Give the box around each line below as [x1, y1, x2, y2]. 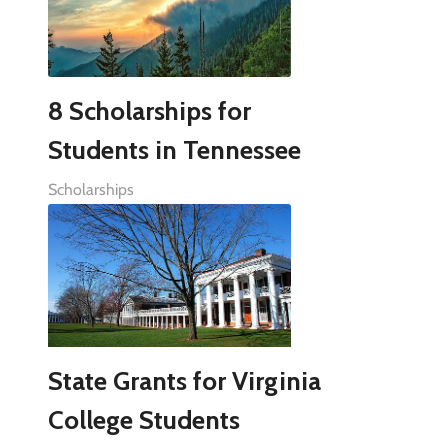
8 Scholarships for [47, 95, 251, 128]
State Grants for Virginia [47, 365, 321, 398]
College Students [47, 404, 240, 437]
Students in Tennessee [47, 134, 301, 167]
